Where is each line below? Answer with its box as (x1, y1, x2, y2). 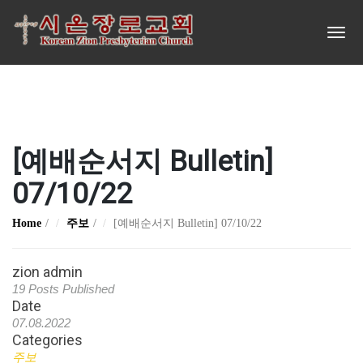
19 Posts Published (12, 282, 114, 296)
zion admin (12, 263, 83, 280)
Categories (12, 331, 83, 348)
